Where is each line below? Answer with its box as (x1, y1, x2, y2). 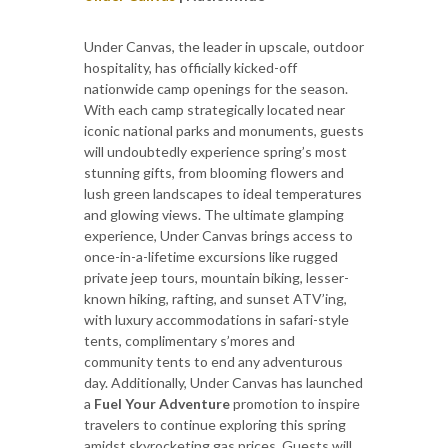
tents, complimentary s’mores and (84, 331, 295, 349)
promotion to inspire (230, 394, 360, 412)
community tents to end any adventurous (84, 352, 343, 370)
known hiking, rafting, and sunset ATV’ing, (84, 289, 347, 307)
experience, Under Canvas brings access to (84, 226, 353, 244)
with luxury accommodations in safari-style (84, 310, 349, 328)
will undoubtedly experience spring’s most (84, 142, 347, 160)
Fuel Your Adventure (94, 394, 230, 412)
